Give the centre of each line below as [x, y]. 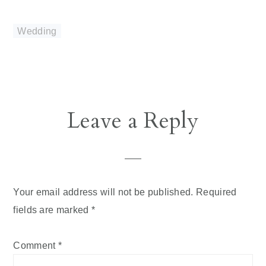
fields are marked [52, 209]
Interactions [60, 141]
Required [216, 191]
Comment [36, 245]
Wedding [37, 31]
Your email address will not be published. [103, 191]
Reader [40, 117]
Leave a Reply [133, 120]
